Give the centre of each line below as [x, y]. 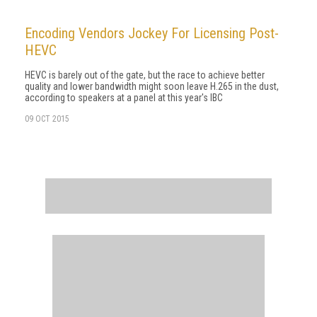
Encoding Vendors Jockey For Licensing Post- [152, 33]
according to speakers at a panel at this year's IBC [124, 98]
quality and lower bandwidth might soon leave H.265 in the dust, [152, 86]
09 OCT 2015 [47, 119]
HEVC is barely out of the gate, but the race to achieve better [145, 75]
